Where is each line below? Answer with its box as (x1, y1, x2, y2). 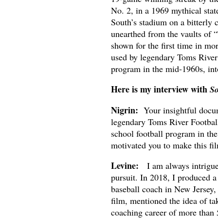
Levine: (110, 159, 139, 172)
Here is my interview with (110, 83, 210, 96)
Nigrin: (110, 104, 138, 117)
